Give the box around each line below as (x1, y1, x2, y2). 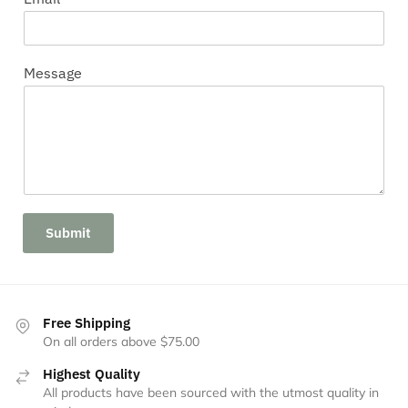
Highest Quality (43, 365, 140, 383)
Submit (46, 224, 91, 242)
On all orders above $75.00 (43, 333, 199, 351)
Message (24, 64, 82, 83)
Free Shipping (43, 314, 130, 332)
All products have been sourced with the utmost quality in (43, 384, 379, 402)
